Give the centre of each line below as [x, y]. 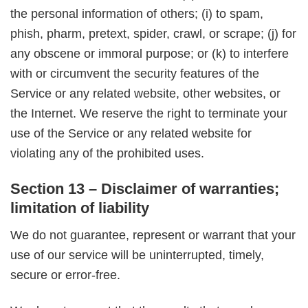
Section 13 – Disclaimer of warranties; [145, 189]
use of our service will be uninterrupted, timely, [137, 255]
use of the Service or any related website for [131, 133]
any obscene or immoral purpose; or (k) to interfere [150, 53]
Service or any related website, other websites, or [145, 93]
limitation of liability [80, 208]
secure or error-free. [65, 275]
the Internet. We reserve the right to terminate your [149, 113]
